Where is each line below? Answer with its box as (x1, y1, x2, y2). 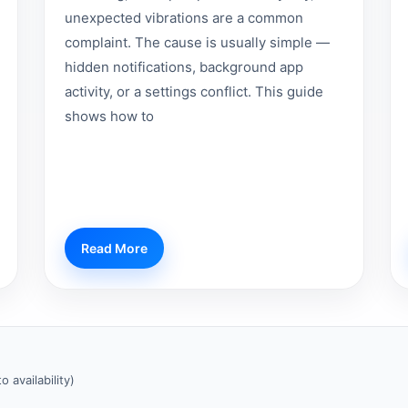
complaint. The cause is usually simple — (65, 34, 331, 52)
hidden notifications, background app (65, 58, 304, 76)
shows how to (65, 107, 155, 126)
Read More (81, 240, 148, 257)
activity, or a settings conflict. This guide (65, 83, 324, 101)
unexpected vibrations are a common (65, 9, 304, 27)
